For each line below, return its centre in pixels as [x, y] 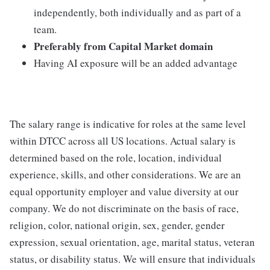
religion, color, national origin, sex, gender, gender [117, 225]
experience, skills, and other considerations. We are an [125, 174]
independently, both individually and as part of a [137, 12]
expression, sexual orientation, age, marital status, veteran [132, 242]
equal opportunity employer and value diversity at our [124, 191]
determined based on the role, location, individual [116, 158]
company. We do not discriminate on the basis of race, [124, 208]
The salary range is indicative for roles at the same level [128, 124]
